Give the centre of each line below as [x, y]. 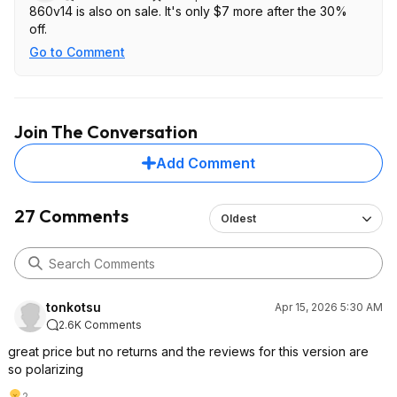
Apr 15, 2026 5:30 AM [329, 307]
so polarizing [46, 369]
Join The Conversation [106, 132]
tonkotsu [74, 307]
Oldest [238, 218]
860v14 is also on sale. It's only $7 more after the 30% [188, 11]
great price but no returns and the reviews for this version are [188, 351]
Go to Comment [77, 52]
